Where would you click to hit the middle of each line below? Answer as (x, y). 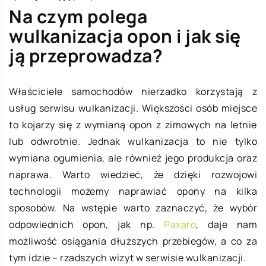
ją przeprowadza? (86, 56)
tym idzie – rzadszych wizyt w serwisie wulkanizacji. (127, 258)
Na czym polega (78, 17)
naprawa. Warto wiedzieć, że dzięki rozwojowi (133, 175)
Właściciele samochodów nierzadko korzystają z (133, 92)
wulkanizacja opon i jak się (125, 36)
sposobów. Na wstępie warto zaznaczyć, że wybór (133, 208)
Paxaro (180, 225)
